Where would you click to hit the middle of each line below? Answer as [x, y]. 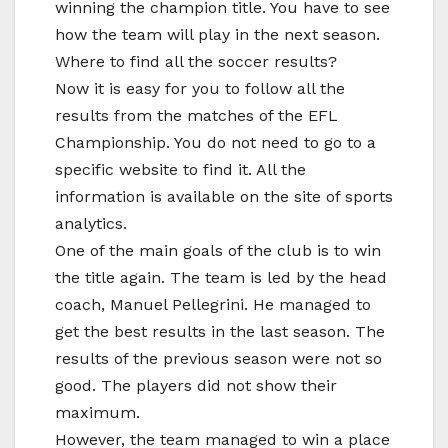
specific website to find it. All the [180, 169]
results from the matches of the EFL [196, 115]
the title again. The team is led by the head [221, 277]
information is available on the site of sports [224, 196]
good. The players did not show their [196, 385]
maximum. [97, 412]
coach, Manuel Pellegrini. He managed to [213, 304]
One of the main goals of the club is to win [218, 250]
